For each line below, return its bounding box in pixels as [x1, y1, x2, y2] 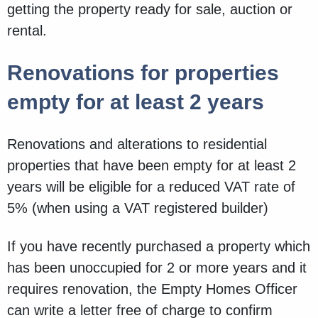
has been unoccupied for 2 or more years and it [7, 260, 307, 276]
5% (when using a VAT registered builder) [7, 200, 268, 216]
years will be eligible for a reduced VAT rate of [7, 179, 295, 195]
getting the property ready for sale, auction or [7, 1, 292, 18]
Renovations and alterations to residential [7, 136, 267, 153]
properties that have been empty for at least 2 [7, 158, 296, 174]
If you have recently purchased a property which [7, 238, 310, 255]
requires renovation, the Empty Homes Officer [7, 281, 297, 297]
